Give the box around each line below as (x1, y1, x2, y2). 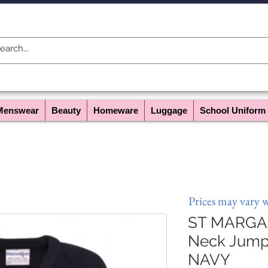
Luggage (151, 105, 187, 115)
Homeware (93, 105, 138, 115)
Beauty (51, 105, 81, 115)
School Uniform (200, 105, 266, 115)
